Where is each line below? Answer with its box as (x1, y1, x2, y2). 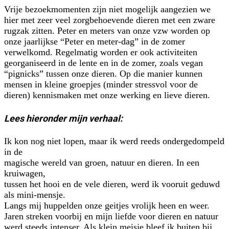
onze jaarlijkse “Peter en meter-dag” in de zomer (4, 36, 185, 47)
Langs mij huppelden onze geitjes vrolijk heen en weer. (4, 200, 210, 211)
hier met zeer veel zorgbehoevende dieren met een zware (4, 15, 215, 26)
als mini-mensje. (4, 190, 65, 200)
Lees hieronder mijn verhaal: (4, 113, 123, 124)
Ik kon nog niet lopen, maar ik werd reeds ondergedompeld (4, 136, 224, 147)
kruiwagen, (4, 168, 45, 179)
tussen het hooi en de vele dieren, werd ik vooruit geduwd (4, 179, 220, 190)
